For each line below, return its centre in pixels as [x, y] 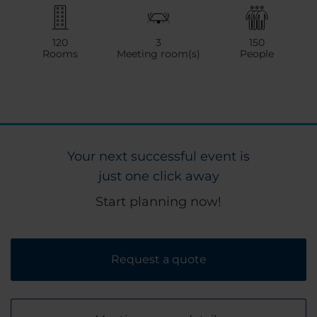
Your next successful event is [158, 157]
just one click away [158, 177]
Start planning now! [158, 202]
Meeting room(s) [158, 54]
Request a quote [158, 260]
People [257, 54]
